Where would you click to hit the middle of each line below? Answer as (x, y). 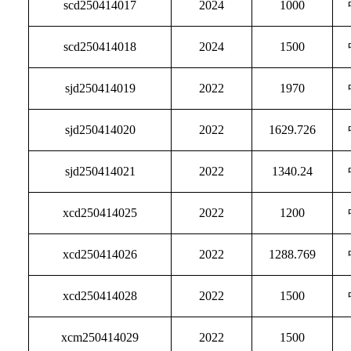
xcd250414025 (100, 213)
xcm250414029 (100, 337)
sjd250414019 (100, 88)
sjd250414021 (100, 171)
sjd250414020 (100, 130)
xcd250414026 (100, 254)
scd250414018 (100, 47)
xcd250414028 (100, 296)
